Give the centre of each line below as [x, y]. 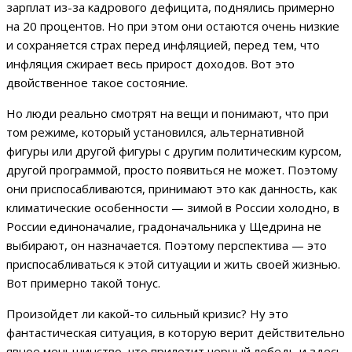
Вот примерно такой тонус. [83, 282]
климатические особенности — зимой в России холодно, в [173, 207]
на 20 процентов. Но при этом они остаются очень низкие [173, 26]
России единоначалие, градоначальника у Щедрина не [164, 226]
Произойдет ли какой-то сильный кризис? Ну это [147, 313]
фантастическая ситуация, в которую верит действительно [176, 332]
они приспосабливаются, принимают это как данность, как [172, 188]
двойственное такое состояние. [97, 82]
